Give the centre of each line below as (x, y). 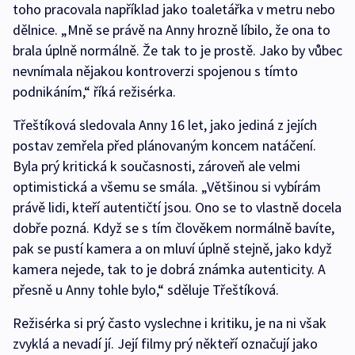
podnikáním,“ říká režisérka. (94, 92)
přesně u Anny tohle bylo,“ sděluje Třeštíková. (146, 290)
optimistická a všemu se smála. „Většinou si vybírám (167, 187)
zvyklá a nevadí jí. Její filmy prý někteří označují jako (165, 344)
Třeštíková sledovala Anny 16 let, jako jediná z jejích (165, 125)
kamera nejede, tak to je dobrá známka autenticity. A (169, 269)
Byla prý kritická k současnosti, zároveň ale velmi (157, 166)
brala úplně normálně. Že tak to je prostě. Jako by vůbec (177, 50)
